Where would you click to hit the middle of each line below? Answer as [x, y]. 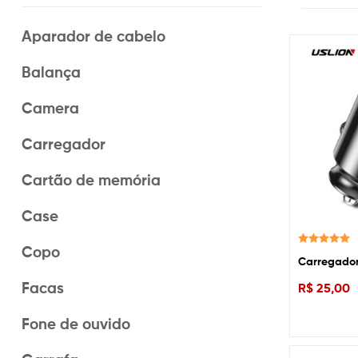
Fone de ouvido [76, 324]
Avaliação [316, 253]
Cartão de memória [91, 180]
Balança [51, 72]
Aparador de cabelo [93, 36]
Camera [50, 108]
